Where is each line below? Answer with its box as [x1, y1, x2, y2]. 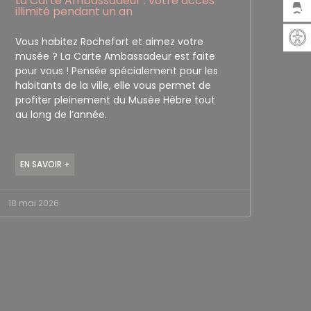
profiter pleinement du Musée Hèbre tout [15, 92, 215, 107]
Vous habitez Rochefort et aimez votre [15, 34, 203, 49]
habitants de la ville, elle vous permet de [15, 78, 211, 92]
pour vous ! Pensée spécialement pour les [15, 63, 218, 78]
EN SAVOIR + [19, 158, 69, 170]
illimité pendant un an [15, 3, 133, 19]
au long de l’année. [15, 107, 107, 121]
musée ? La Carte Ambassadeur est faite [15, 49, 215, 63]
